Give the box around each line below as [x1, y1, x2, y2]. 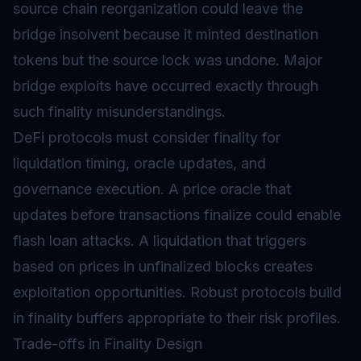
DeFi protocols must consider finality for [13, 129, 280, 146]
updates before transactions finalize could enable [13, 206, 341, 223]
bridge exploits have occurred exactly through [13, 77, 318, 94]
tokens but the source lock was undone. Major [13, 52, 322, 68]
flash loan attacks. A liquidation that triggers [13, 232, 306, 249]
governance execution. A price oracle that [13, 180, 291, 197]
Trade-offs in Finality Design [13, 335, 202, 352]
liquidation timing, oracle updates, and [13, 155, 266, 172]
